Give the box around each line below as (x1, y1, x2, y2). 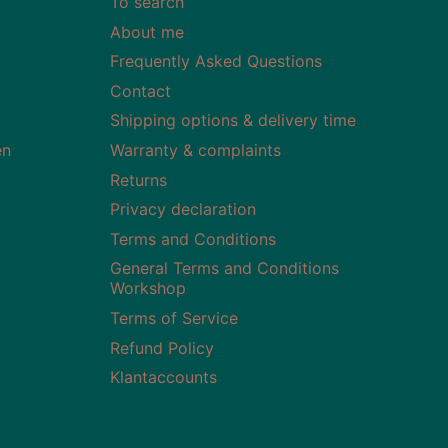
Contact (110, 80, 172, 101)
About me (110, 21, 185, 42)
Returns (110, 169, 168, 190)
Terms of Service (110, 307, 239, 328)
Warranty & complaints (110, 139, 282, 160)
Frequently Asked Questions (110, 51, 323, 72)
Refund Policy (110, 337, 215, 358)
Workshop (110, 278, 187, 299)
